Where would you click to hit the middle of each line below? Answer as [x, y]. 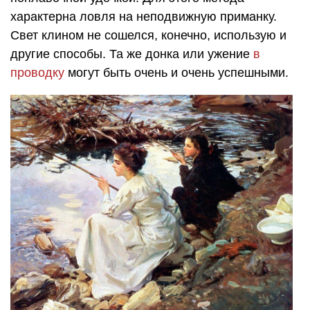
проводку [37, 72]
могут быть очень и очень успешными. [176, 72]
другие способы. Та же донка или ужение [132, 54]
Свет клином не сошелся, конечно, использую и [148, 35]
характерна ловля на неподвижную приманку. [144, 16]
